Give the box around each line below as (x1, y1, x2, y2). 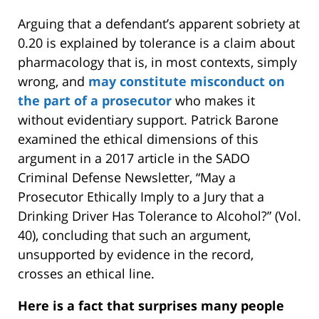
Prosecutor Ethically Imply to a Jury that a (18, 187, 264, 205)
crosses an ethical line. (18, 264, 155, 282)
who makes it (172, 91, 255, 109)
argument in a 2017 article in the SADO (18, 149, 250, 167)
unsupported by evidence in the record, (18, 245, 253, 263)
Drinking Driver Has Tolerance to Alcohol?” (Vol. (18, 206, 301, 224)
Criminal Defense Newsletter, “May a (18, 168, 236, 186)
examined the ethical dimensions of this (18, 130, 258, 147)
